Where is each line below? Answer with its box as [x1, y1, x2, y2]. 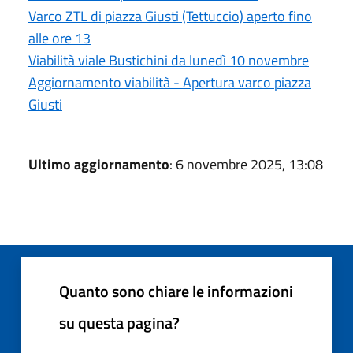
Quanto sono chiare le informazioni [59, 278, 293, 303]
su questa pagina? [59, 310, 180, 335]
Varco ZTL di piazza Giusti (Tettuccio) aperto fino [28, 5, 312, 27]
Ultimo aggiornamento [28, 153, 169, 175]
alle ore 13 [28, 27, 91, 49]
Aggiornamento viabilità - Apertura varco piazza [28, 71, 311, 93]
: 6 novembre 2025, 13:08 [169, 153, 323, 175]
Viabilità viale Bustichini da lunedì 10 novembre [28, 49, 309, 71]
